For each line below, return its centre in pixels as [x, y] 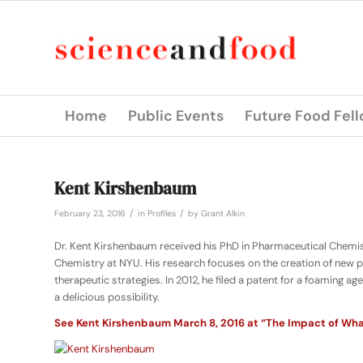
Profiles [162, 214]
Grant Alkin [223, 214]
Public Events [176, 116]
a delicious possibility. [107, 297]
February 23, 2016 [90, 214]
